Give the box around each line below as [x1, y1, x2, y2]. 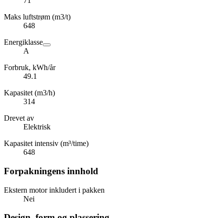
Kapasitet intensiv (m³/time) [4, 139, 89, 148]
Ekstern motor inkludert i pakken [4, 185, 105, 194]
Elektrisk [23, 123, 51, 131]
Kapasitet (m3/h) [4, 89, 55, 97]
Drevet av [4, 114, 34, 123]
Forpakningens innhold [4, 165, 98, 176]
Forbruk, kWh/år [4, 63, 55, 72]
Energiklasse [4, 38, 43, 47]
